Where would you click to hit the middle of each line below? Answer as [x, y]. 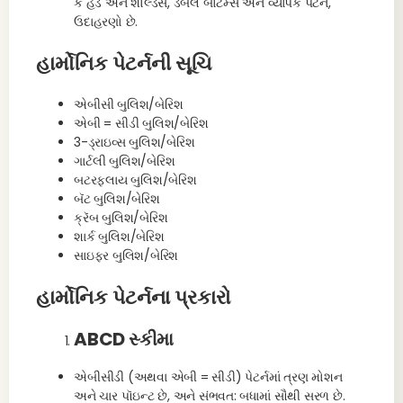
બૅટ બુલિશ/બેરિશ [117, 199]
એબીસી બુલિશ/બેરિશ [129, 104]
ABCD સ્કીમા [124, 339]
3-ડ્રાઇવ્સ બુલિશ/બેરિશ [134, 142]
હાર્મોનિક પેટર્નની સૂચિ [124, 63]
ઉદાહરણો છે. [106, 22]
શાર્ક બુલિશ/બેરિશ [119, 237]
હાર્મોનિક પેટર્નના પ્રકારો [134, 297]
